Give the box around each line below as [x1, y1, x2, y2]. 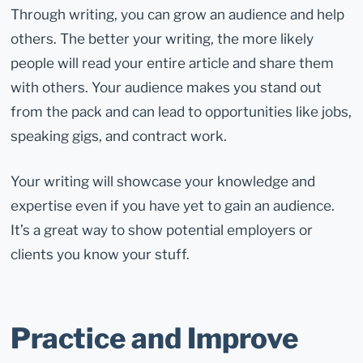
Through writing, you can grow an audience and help [11, 5, 345, 23]
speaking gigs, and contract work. [11, 126, 228, 144]
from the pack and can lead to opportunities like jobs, [11, 102, 352, 120]
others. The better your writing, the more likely [11, 29, 314, 47]
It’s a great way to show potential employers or [11, 220, 314, 238]
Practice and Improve [11, 321, 299, 357]
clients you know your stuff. [11, 245, 190, 263]
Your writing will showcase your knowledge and [11, 172, 316, 190]
